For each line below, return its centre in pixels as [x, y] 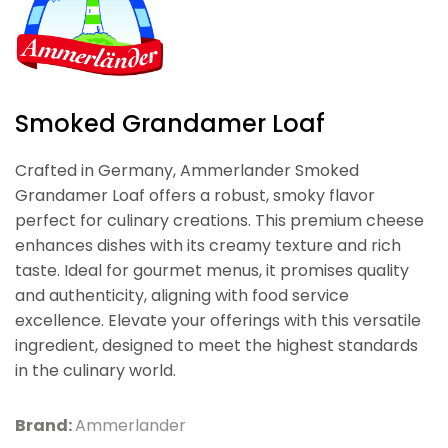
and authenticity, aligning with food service [182, 295]
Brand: [45, 425]
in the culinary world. [95, 370]
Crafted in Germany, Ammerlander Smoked [187, 170]
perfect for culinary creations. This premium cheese [219, 220]
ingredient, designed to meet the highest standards [216, 345]
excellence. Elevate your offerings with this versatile [218, 320]
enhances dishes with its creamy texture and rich [208, 245]
